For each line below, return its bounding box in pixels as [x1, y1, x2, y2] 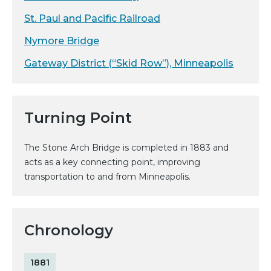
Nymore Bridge [24, 34, 99, 47]
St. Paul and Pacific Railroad [24, 12, 160, 24]
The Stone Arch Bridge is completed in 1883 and [24, 142, 229, 153]
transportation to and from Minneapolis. [24, 171, 191, 182]
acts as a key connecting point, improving [24, 156, 200, 168]
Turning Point [24, 108, 132, 126]
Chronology [24, 221, 113, 239]
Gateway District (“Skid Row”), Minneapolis [24, 57, 233, 69]
